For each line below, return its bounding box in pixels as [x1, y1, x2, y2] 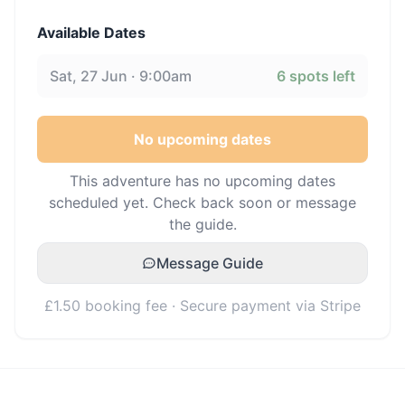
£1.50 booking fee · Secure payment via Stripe [44, 297, 361, 315]
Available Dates [37, 24, 146, 42]
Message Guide [156, 254, 263, 272]
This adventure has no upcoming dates [70, 172, 335, 190]
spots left [286, 67, 355, 85]
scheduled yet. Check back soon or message [49, 193, 356, 212]
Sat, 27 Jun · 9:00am [50, 67, 192, 85]
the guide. [168, 215, 237, 233]
